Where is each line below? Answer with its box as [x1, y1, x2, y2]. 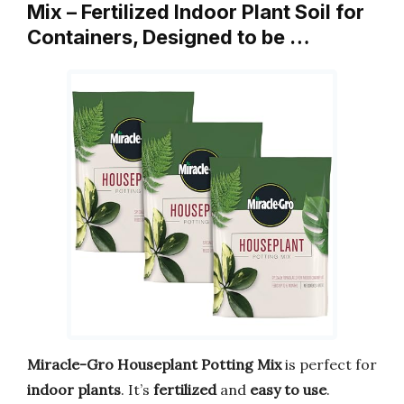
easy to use [250, 380, 326, 399]
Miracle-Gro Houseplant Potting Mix [27, 354, 281, 373]
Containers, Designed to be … [27, 25, 310, 50]
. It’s [121, 380, 153, 399]
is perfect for [281, 354, 377, 373]
